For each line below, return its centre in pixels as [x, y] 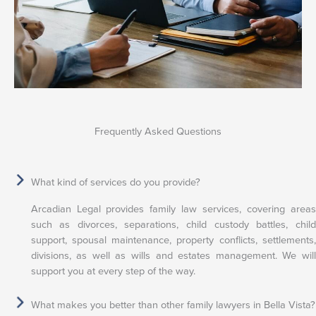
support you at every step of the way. [113, 271]
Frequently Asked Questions [158, 131]
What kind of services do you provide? [115, 182]
